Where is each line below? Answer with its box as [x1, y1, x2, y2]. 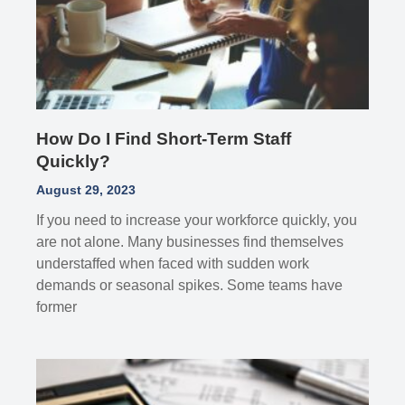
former [36, 299, 78, 315]
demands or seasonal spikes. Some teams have [36, 278, 344, 293]
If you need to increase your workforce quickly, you [36, 212, 358, 228]
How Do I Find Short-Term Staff [36, 129, 292, 148]
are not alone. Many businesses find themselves [36, 234, 344, 250]
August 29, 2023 [36, 183, 137, 197]
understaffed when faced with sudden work [36, 256, 310, 271]
